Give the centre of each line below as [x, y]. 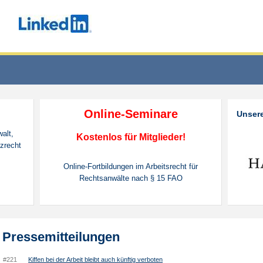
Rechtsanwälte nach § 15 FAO [131, 178]
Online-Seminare [131, 114]
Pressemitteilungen [61, 237]
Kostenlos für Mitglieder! [131, 137]
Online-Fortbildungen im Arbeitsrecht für [131, 167]
